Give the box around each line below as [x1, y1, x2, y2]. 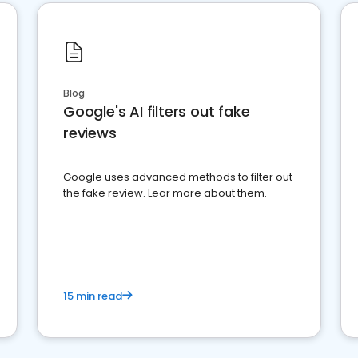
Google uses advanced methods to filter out [63, 169, 292, 185]
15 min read [63, 288, 122, 304]
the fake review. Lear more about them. [63, 185, 267, 201]
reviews [63, 123, 117, 143]
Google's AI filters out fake [63, 101, 250, 121]
